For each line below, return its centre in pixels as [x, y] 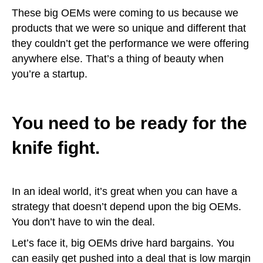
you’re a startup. [50, 74]
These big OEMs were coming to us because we [125, 13]
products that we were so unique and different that [129, 28]
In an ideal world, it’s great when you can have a [124, 192]
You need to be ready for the [129, 123]
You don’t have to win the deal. [83, 222]
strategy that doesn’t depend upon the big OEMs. [127, 207]
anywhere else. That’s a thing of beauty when [118, 59]
